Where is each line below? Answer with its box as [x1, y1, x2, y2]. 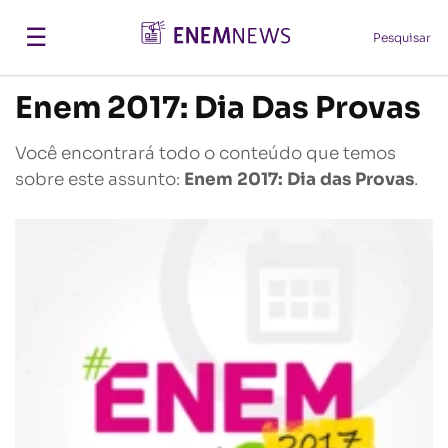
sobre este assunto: [15, 169, 184, 190]
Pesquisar [372, 29, 431, 45]
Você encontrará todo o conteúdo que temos [15, 143, 396, 164]
